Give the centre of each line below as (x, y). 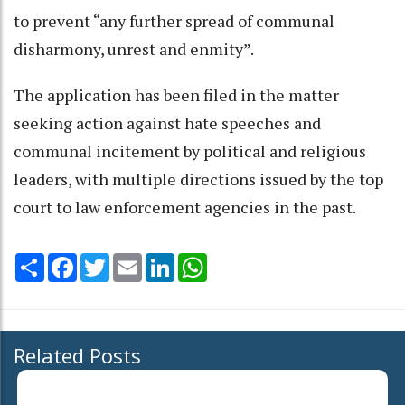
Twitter (133, 260)
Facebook (107, 260)
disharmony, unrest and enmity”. (134, 48)
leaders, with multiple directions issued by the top (198, 179)
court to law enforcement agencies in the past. (185, 207)
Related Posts (77, 355)
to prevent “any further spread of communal (174, 20)
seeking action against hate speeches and (167, 122)
